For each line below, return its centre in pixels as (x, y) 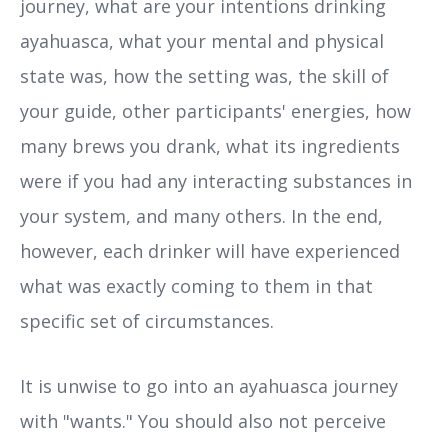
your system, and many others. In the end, (201, 216)
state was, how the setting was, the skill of (204, 76)
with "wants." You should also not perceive (203, 421)
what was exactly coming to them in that (196, 286)
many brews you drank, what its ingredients (210, 146)
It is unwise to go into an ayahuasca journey (209, 386)
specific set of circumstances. (147, 321)
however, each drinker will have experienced (210, 251)
